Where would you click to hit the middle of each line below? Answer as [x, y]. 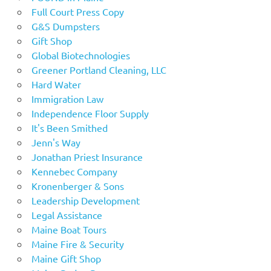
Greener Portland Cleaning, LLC [99, 70]
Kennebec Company [74, 171]
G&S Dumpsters [65, 26]
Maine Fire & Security [77, 244]
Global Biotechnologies [80, 55]
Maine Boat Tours [69, 230]
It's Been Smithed [69, 128]
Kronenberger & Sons [77, 186]
